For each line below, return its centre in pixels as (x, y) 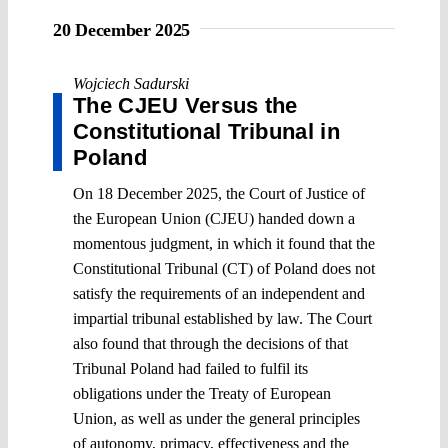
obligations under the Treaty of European (202, 393)
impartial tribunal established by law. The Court (222, 318)
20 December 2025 (122, 29)
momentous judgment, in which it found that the (224, 243)
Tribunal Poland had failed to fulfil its (190, 368)
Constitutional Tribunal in (206, 131)
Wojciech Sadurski (131, 83)
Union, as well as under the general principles (216, 418)
